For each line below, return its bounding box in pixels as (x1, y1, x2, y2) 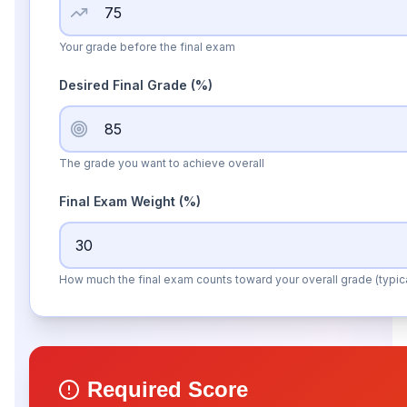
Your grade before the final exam (59, 40, 235, 54)
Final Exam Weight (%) (59, 194, 201, 209)
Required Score (87, 377, 248, 402)
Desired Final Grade (59, 77, 191, 93)
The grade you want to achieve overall (59, 156, 264, 170)
